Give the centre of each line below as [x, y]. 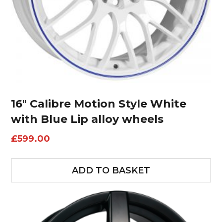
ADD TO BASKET [111, 170]
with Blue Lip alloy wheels [87, 119]
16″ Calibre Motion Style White [99, 104]
